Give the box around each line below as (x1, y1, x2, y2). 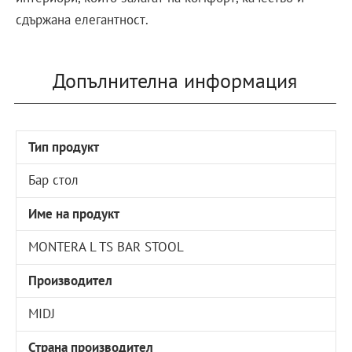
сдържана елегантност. (16, 10, 148, 28)
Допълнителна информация (52, 67, 297, 93)
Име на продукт (28, 204, 120, 222)
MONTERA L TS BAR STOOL (28, 238, 185, 256)
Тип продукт (28, 137, 100, 156)
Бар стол (28, 171, 79, 189)
